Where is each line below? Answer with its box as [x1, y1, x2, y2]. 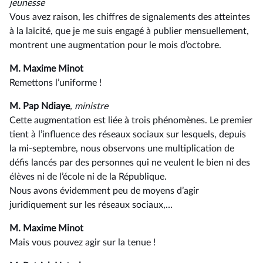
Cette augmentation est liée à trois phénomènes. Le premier [9, 116, 252, 125]
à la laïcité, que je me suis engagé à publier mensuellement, [9, 26, 249, 36]
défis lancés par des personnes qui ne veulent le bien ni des [9, 158, 250, 167]
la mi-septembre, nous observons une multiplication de [9, 144, 234, 153]
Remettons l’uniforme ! [9, 78, 102, 87]
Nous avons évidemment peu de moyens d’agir [9, 186, 199, 195]
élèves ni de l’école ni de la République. [9, 172, 167, 181]
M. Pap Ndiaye [9, 102, 70, 111]
